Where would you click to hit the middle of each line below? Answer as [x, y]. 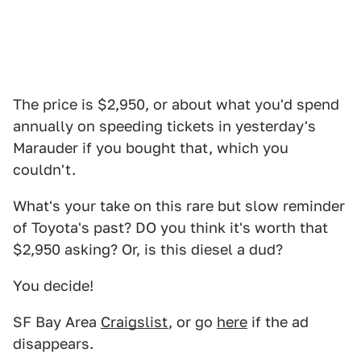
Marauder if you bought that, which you [151, 148]
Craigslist [135, 322]
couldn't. [44, 170]
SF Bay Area [57, 322]
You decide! [53, 286]
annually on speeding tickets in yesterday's [164, 126]
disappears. [53, 344]
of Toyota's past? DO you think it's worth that [170, 228]
